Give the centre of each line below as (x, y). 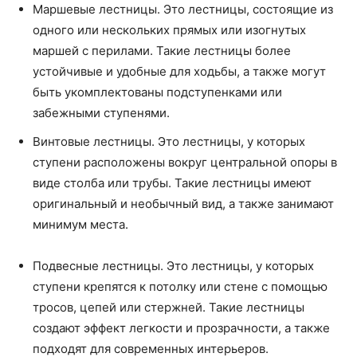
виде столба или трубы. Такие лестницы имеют (172, 183)
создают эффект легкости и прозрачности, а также (181, 328)
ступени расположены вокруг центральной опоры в (185, 162)
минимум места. (80, 224)
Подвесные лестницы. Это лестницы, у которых (173, 266)
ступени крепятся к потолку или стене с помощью (180, 286)
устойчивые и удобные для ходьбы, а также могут (179, 71)
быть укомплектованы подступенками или (157, 92)
